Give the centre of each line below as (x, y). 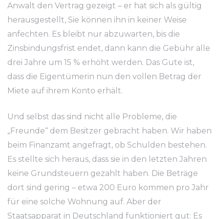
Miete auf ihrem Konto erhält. (65, 91)
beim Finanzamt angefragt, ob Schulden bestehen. (107, 145)
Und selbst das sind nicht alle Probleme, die (92, 117)
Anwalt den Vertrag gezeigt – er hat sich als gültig (105, 6)
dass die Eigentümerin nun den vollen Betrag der (104, 77)
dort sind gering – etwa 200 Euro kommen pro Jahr (108, 187)
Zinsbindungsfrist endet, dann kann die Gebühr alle (109, 48)
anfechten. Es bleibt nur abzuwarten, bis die (94, 34)
